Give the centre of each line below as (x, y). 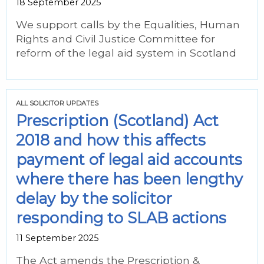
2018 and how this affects (111, 140)
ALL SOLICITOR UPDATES (57, 103)
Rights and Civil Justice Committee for (115, 39)
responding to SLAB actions (121, 218)
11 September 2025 (57, 238)
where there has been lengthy (129, 179)
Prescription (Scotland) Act (117, 121)
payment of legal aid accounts (129, 159)
